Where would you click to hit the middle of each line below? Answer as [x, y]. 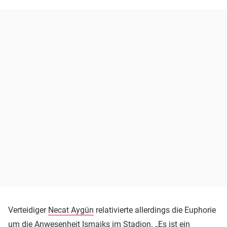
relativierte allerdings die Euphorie [155, 210]
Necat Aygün [71, 210]
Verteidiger [28, 210]
